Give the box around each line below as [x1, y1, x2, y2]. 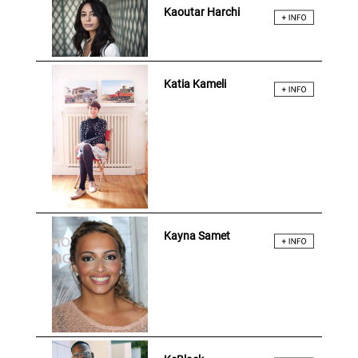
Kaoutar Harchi [163, 5, 240, 18]
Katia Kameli [163, 77, 226, 90]
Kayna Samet [163, 229, 230, 243]
